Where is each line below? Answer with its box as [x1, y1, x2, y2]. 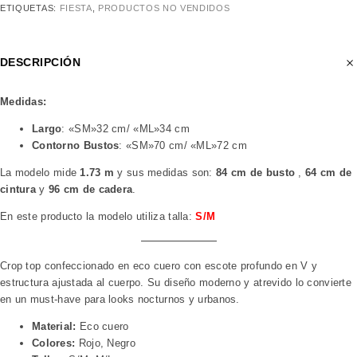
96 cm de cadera [48, 182, 133, 195]
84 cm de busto [216, 166, 296, 178]
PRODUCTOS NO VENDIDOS [98, 2, 230, 13]
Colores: [32, 336, 76, 349]
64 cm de [305, 166, 352, 178]
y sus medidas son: [114, 166, 217, 178]
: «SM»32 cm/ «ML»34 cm [61, 122, 190, 135]
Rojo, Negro [75, 336, 135, 349]
